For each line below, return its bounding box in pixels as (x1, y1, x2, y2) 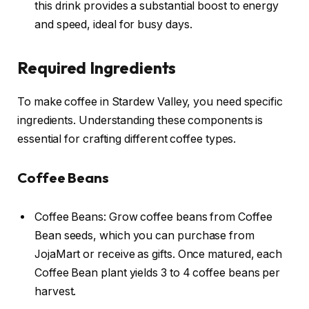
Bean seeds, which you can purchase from (34, 229, 255, 243)
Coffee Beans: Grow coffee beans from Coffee (34, 210, 272, 224)
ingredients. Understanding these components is (17, 114, 263, 128)
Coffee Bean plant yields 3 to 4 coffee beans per (34, 266, 281, 280)
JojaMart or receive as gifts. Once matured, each (34, 248, 283, 261)
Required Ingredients (17, 57, 177, 79)
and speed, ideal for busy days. (34, 17, 192, 31)
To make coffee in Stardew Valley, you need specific (17, 95, 283, 109)
